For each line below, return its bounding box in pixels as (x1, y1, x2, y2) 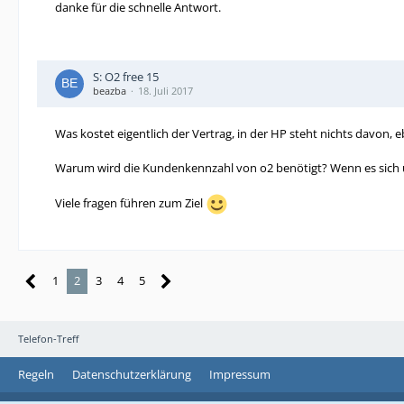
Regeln (18, 366, 54, 382)
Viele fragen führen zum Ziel (55, 194, 206, 211)
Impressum (209, 366, 271, 382)
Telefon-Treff (18, 332, 78, 345)
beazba (93, 84, 126, 97)
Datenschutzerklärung (72, 366, 191, 382)
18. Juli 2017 (138, 84, 193, 97)
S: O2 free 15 (93, 69, 159, 85)
